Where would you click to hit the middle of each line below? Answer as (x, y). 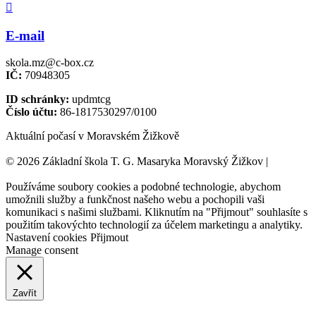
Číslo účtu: (31, 112)
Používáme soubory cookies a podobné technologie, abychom (143, 187)
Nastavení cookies (46, 238)
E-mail (25, 35)
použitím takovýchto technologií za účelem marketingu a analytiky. (154, 225)
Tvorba (287, 162)
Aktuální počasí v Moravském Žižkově (92, 136)
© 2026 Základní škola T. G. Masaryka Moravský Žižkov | (138, 162)
